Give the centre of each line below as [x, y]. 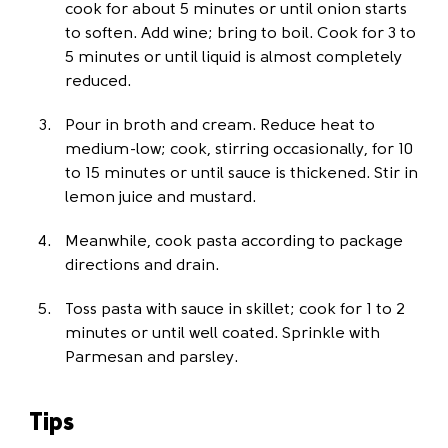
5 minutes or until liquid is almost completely [233, 58]
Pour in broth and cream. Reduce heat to [220, 126]
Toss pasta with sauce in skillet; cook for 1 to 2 [235, 310]
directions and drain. [142, 266]
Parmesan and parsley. [151, 358]
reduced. [98, 82]
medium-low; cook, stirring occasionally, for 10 [239, 150]
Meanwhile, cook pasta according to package [234, 242]
